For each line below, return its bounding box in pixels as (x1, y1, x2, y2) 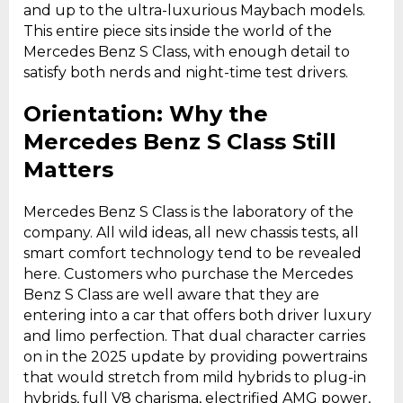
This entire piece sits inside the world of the (23, 22, 332, 40)
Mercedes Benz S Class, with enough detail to (23, 42, 350, 60)
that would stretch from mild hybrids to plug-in (23, 369, 366, 387)
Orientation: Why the (23, 101, 268, 128)
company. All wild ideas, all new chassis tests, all (23, 224, 359, 242)
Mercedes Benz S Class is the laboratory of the (23, 203, 354, 221)
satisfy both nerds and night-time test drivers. (23, 63, 348, 81)
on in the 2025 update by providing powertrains (23, 348, 367, 366)
